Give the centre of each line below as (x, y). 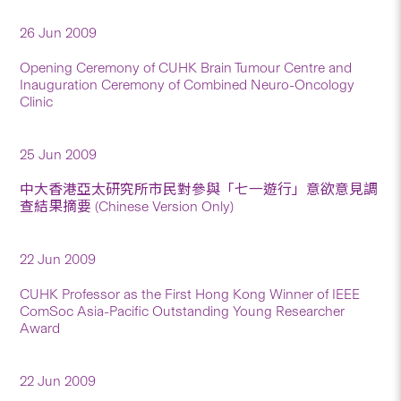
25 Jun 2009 (59, 154)
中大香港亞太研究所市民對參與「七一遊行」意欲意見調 (199, 189)
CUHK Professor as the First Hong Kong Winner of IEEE (190, 294)
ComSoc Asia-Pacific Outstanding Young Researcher (183, 311)
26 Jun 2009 (59, 32)
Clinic (37, 101)
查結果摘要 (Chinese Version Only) (127, 206)
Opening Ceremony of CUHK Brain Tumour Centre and (186, 67)
